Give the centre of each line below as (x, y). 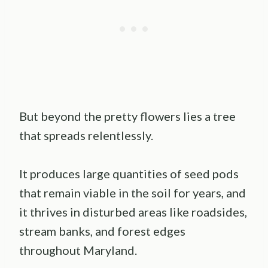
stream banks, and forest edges (102, 231)
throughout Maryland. (78, 250)
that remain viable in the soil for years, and (133, 193)
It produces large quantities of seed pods (129, 174)
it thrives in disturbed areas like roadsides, (133, 212)
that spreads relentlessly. (86, 135)
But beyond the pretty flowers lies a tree (127, 116)
